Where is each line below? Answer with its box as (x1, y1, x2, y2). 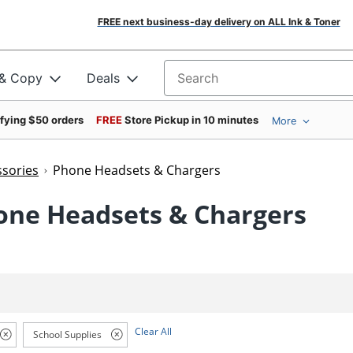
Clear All (134, 324, 172, 338)
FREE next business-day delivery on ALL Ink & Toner (97, 16, 340, 28)
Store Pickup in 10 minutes (124, 113, 258, 126)
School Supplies (32, 327, 102, 341)
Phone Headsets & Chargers (53, 162, 221, 179)
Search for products (164, 75, 284, 91)
